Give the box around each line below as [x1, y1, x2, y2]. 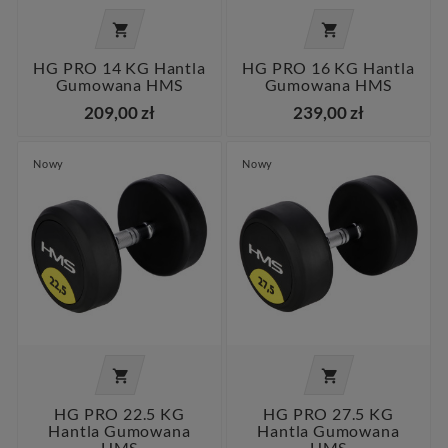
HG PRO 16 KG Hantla [242, 57, 415, 77]
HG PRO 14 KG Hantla [33, 57, 206, 77]
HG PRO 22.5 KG [54, 403, 185, 423]
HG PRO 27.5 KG [263, 403, 394, 423]
